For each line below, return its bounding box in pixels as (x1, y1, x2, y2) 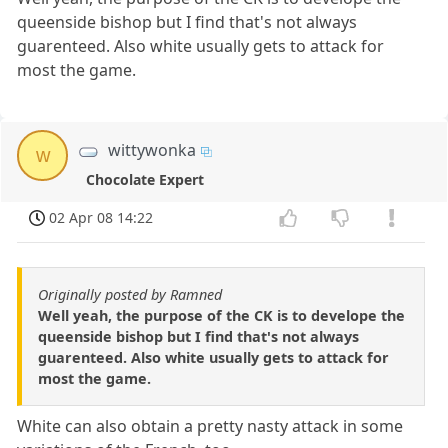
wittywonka (108, 139, 197, 162)
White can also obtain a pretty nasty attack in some (17, 414, 404, 437)
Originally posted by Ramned (38, 284, 222, 304)
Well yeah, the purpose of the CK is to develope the (38, 305, 405, 325)
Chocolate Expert (85, 170, 204, 190)
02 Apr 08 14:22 (49, 208, 154, 228)
